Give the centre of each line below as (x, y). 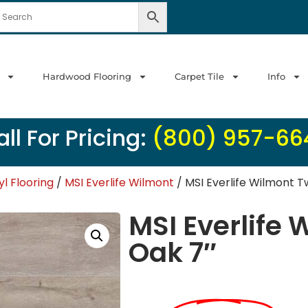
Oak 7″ (173, 253)
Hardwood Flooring (87, 76)
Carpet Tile (199, 76)
